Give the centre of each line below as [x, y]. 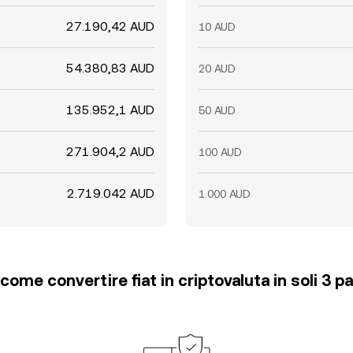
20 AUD [217, 69]
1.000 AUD [225, 194]
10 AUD [217, 27]
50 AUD [217, 110]
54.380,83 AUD [110, 68]
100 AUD [220, 152]
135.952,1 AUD [110, 110]
